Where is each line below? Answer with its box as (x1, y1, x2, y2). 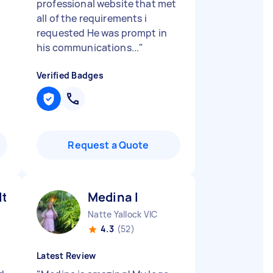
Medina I (88, 189, 139, 205)
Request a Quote (68, 138, 149, 152)
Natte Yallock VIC (88, 208, 158, 220)
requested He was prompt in (37, 26, 167, 40)
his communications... (37, 41, 140, 54)
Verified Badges (37, 69, 104, 81)
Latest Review (37, 250, 96, 261)
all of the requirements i (37, 12, 147, 25)
